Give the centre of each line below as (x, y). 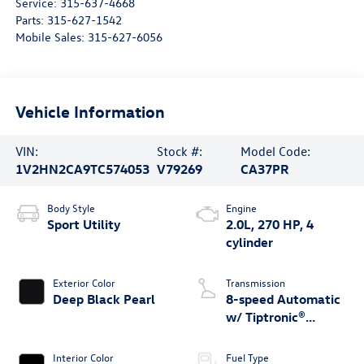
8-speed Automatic (283, 299)
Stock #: (180, 152)
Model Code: (276, 152)
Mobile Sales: (51, 37)
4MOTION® (259, 335)
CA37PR (265, 169)
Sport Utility (83, 225)
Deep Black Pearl (104, 299)
